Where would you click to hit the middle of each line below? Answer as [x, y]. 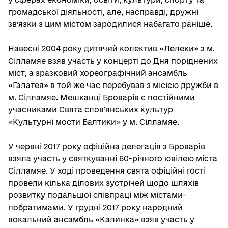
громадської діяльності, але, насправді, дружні [103, 12]
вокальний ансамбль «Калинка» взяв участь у [101, 220]
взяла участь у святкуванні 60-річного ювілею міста [113, 159]
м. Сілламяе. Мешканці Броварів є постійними [102, 97]
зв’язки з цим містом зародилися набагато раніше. [110, 24]
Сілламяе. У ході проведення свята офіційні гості [107, 171]
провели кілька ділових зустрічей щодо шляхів [104, 183]
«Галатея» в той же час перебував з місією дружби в [113, 85]
